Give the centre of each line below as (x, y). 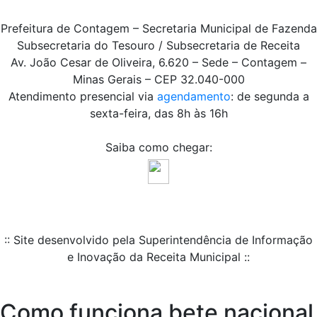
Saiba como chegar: (158, 148)
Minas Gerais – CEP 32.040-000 (158, 80)
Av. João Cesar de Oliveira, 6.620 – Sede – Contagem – (158, 63)
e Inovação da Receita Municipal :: (158, 257)
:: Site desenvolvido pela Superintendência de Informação (158, 240)
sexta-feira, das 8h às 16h (158, 114)
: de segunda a (270, 97)
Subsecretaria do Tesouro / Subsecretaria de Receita (158, 46)
